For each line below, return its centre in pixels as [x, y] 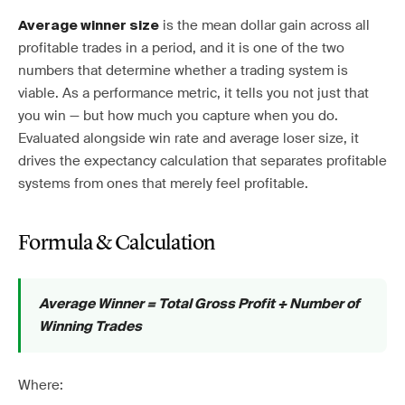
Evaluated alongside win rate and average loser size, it [188, 138]
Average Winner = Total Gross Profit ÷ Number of [199, 304]
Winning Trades [90, 327]
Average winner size [89, 26]
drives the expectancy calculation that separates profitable [202, 161]
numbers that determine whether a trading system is [183, 71]
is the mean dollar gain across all [264, 25]
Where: [41, 385]
